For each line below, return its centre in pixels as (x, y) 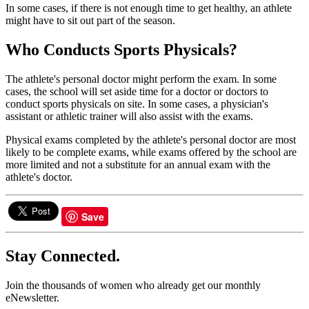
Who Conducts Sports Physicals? (121, 49)
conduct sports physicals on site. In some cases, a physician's (137, 103)
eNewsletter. (32, 297)
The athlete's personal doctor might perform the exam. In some (141, 79)
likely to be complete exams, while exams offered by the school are (151, 152)
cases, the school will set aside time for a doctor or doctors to (137, 91)
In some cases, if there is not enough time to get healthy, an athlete (149, 8)
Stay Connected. (63, 256)
